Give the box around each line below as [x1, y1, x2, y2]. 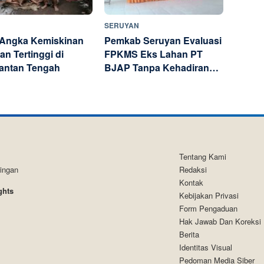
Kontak [179, 177, 203, 189]
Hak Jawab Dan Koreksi [179, 216, 261, 227]
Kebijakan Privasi [179, 190, 239, 202]
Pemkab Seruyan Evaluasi [104, 33, 222, 47]
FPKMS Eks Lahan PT [104, 47, 203, 61]
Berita [179, 229, 199, 240]
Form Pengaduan [179, 203, 237, 214]
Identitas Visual [179, 242, 232, 253]
